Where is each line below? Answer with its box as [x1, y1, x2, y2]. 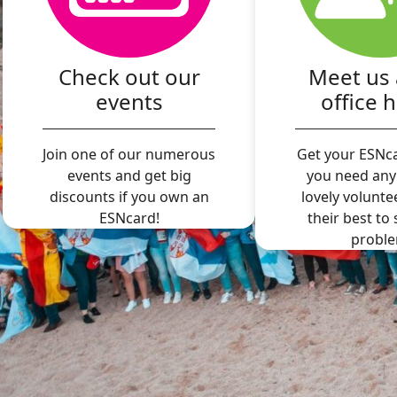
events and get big [66, 165, 191, 185]
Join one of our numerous [43, 144, 216, 164]
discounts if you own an [49, 186, 209, 206]
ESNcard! [98, 207, 160, 228]
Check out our [58, 61, 200, 91]
